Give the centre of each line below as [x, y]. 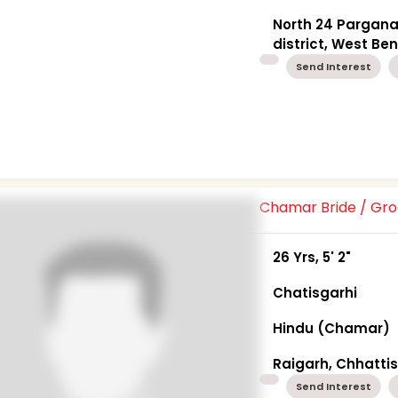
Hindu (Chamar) [332, 328]
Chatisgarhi [315, 292]
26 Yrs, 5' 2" [312, 257]
